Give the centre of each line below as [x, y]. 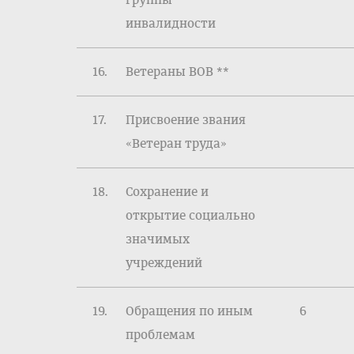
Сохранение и [167, 192]
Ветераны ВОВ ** [177, 72]
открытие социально [190, 215]
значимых [158, 239]
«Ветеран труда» [176, 143]
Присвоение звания [186, 120]
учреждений [164, 263]
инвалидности [171, 23]
